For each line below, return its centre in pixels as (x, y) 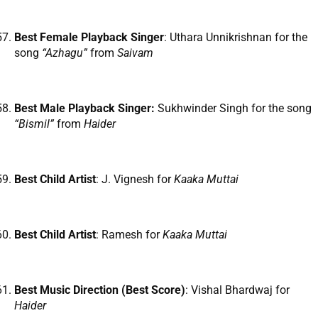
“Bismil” (35, 124)
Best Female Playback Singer (89, 38)
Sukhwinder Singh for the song (233, 109)
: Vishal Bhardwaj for (237, 290)
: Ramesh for (129, 235)
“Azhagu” (66, 53)
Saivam (135, 53)
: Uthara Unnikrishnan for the (236, 38)
